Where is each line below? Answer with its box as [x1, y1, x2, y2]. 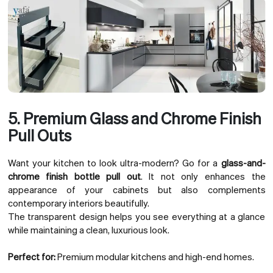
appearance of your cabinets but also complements [7, 183, 266, 196]
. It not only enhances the [140, 169, 266, 182]
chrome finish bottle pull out [7, 169, 141, 182]
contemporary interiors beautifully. [7, 196, 149, 209]
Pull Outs [7, 124, 71, 145]
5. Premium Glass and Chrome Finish [7, 107, 261, 128]
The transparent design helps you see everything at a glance [7, 210, 266, 222]
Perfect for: [7, 250, 55, 263]
